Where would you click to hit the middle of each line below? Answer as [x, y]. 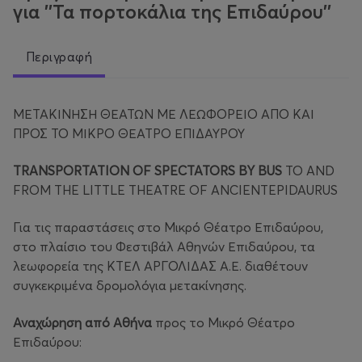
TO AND [308, 171]
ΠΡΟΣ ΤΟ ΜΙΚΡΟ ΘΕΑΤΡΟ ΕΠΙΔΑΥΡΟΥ [129, 134]
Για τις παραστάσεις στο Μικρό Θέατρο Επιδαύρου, [168, 227]
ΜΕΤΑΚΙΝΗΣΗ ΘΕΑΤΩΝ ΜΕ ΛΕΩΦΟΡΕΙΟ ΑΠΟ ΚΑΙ [164, 114]
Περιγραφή [59, 57]
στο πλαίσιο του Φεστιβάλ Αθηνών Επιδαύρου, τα [164, 247]
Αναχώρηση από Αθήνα [84, 323]
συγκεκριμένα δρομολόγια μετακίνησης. [131, 286]
